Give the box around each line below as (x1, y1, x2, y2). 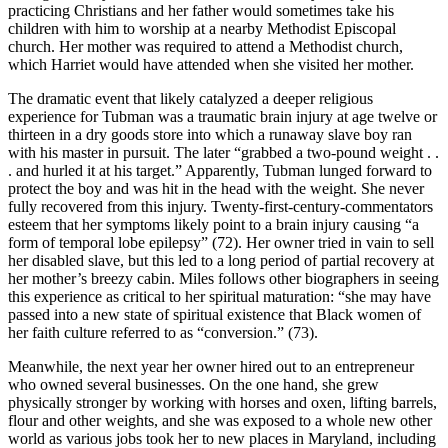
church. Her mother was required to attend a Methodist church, (8, 37, 403, 55)
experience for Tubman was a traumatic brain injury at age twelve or (8, 107, 437, 125)
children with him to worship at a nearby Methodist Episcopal (8, 19, 396, 37)
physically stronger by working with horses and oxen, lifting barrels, (8, 393, 437, 411)
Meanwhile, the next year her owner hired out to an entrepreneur (8, 357, 414, 375)
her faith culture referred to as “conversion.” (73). (8, 323, 318, 341)
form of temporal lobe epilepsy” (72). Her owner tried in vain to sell (8, 233, 434, 251)
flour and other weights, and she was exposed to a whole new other (8, 411, 432, 429)
